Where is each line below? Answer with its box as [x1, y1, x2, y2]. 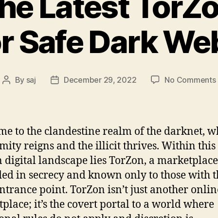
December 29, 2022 [63, 74, 137, 85]
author [5, 87, 29, 97]
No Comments [164, 74, 216, 85]
